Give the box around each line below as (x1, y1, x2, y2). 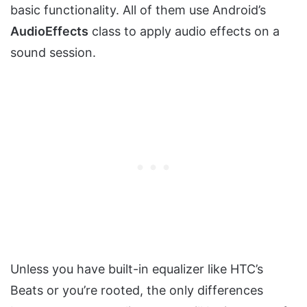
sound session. (10, 45, 96, 60)
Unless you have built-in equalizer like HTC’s (10, 261, 263, 276)
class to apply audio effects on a (88, 23, 280, 38)
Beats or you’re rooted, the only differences (10, 282, 263, 297)
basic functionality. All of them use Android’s (10, 2, 266, 17)
